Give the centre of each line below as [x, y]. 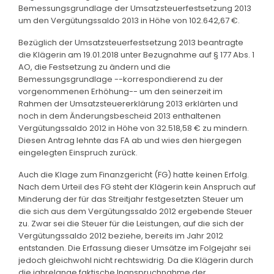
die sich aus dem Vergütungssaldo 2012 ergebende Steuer [135, 211]
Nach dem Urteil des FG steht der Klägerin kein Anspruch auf [137, 187]
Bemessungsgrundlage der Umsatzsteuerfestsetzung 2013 [135, 8]
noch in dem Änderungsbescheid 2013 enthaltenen [120, 116]
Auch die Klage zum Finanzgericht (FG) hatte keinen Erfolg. [134, 174]
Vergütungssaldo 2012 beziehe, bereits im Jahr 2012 [121, 235]
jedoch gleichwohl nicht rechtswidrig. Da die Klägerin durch [136, 260]
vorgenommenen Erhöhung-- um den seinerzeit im [120, 91]
